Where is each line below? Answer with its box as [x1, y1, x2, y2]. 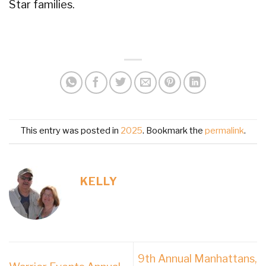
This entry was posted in [20, 125, 121, 137]
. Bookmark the [142, 125, 205, 137]
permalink [204, 125, 244, 137]
